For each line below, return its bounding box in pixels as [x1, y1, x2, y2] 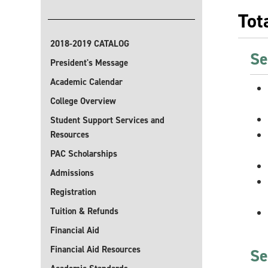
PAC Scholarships [50, 148, 117, 160]
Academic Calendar [50, 76, 123, 88]
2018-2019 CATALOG [50, 38, 129, 50]
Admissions [50, 167, 94, 179]
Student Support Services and [50, 114, 165, 126]
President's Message [50, 57, 128, 69]
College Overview [50, 95, 116, 107]
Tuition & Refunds [50, 205, 118, 217]
